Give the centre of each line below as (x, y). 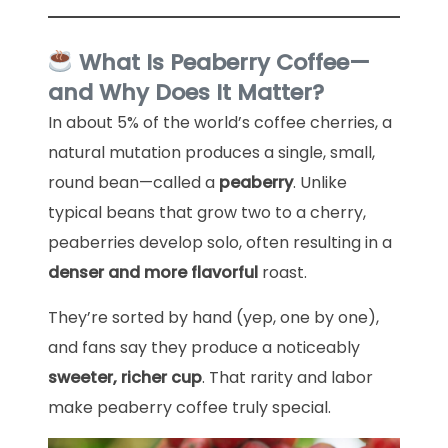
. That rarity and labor (287, 377)
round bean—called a (133, 182)
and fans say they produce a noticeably (203, 347)
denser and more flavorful (152, 272)
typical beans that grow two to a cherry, (206, 212)
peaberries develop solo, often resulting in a (219, 242)
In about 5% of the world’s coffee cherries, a (219, 122)
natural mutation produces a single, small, (211, 152)
